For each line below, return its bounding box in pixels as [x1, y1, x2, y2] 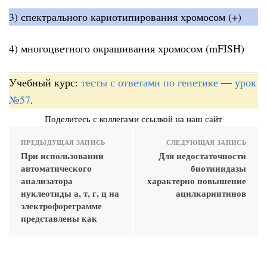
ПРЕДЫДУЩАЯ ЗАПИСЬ [21, 137, 105, 147]
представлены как [21, 211, 97, 225]
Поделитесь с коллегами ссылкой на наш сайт [45, 112, 222, 125]
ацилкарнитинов [176, 186, 246, 200]
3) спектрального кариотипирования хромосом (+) [9, 9, 241, 24]
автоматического [21, 161, 92, 175]
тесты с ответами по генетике [81, 74, 218, 89]
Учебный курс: [9, 74, 81, 89]
